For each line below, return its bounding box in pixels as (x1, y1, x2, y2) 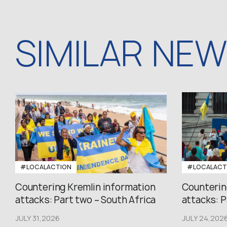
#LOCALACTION (20, 163, 71, 171)
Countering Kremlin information (15, 181, 156, 194)
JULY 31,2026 (15, 213, 60, 223)
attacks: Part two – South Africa (15, 194, 156, 206)
